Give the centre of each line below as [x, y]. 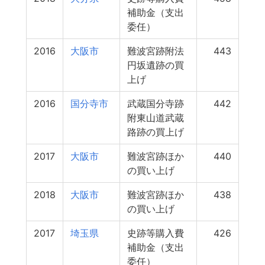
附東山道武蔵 [156, 118]
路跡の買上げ [156, 132]
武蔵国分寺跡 [156, 104]
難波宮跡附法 [156, 51]
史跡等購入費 [156, 233]
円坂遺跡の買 [156, 65]
